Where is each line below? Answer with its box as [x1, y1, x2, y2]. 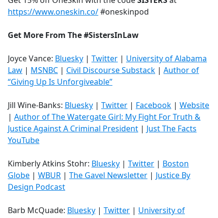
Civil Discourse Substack [66, 65, 155, 76]
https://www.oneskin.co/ [8, 6, 98, 18]
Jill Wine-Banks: [8, 100, 63, 111]
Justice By [156, 170, 190, 181]
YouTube [8, 135, 39, 146]
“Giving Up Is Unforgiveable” [8, 76, 112, 88]
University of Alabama [126, 53, 207, 64]
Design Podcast [8, 182, 65, 193]
